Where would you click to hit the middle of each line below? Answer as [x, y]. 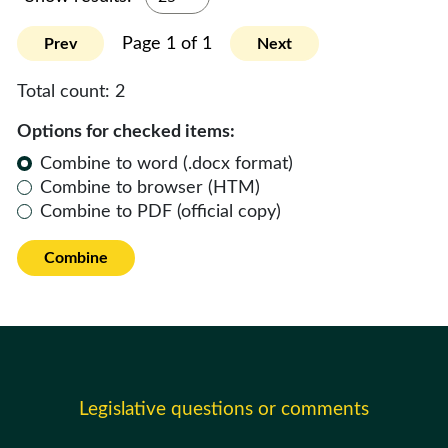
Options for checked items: [126, 131]
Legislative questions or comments [224, 409]
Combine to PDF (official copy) [161, 211]
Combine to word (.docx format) [167, 163]
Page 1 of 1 [167, 43]
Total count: [66, 91]
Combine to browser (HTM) [150, 187]
